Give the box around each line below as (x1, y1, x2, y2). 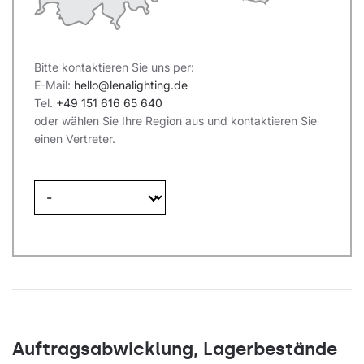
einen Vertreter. (34, 132, 115, 146)
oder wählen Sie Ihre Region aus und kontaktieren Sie (34, 114, 317, 128)
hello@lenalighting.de (74, 78, 188, 93)
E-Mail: (34, 78, 74, 93)
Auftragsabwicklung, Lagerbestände (12, 338, 337, 361)
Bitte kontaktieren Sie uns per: (34, 60, 194, 75)
